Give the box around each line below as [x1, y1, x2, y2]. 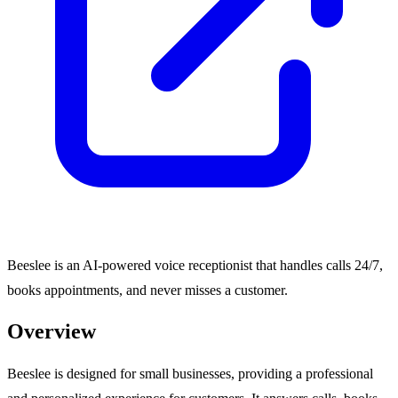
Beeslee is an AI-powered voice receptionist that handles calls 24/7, [7, 257, 383, 273]
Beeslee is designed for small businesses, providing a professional [7, 366, 373, 382]
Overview [7, 320, 96, 344]
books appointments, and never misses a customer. [7, 282, 288, 298]
